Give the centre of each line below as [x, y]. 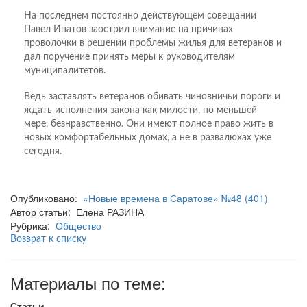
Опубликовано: [47, 198]
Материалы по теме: [88, 282]
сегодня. [43, 151]
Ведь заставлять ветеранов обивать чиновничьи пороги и [152, 96]
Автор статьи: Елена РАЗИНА [77, 211]
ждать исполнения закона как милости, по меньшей [140, 110]
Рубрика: [33, 225]
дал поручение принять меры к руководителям [130, 57]
